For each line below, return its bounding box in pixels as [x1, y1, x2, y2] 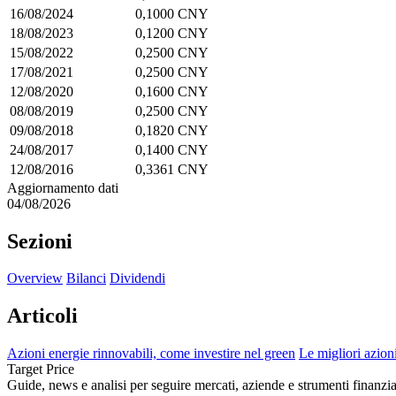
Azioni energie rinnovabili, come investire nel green [7, 346, 295, 362]
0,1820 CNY [135, 122, 209, 138]
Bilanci [66, 270, 106, 286]
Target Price [7, 362, 74, 377]
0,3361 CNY [135, 161, 209, 177]
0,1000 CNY [135, 5, 209, 21]
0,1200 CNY [135, 25, 209, 41]
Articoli [7, 304, 78, 328]
